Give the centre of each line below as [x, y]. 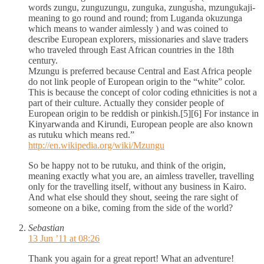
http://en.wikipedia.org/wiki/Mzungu [96, 145]
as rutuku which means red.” [81, 134]
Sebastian [46, 227]
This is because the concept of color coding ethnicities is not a [143, 92]
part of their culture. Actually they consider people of [126, 103]
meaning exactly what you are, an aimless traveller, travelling [141, 176]
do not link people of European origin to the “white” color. [137, 81]
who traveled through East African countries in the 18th [131, 49]
